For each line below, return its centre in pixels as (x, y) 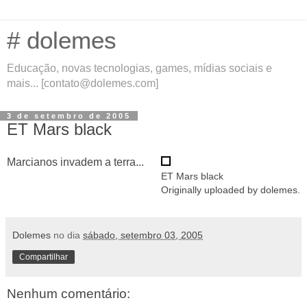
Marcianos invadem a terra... (75, 162)
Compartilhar (44, 257)
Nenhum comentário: (69, 293)
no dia (68, 235)
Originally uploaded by (211, 189)
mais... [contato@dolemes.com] (83, 83)
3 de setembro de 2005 (69, 116)
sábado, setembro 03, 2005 (143, 235)
